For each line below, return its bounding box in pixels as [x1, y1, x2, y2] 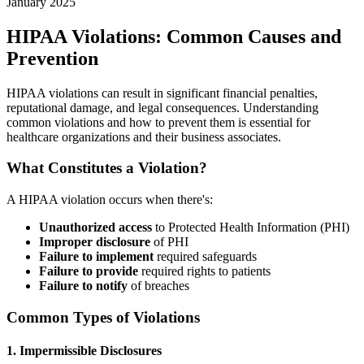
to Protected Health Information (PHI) [152, 220, 349, 235]
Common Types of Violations [6, 308, 200, 326]
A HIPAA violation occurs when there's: [6, 193, 213, 207]
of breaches [128, 279, 189, 293]
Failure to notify [39, 279, 128, 293]
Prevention [6, 47, 98, 69]
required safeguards [154, 249, 257, 264]
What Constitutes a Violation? [6, 159, 207, 177]
